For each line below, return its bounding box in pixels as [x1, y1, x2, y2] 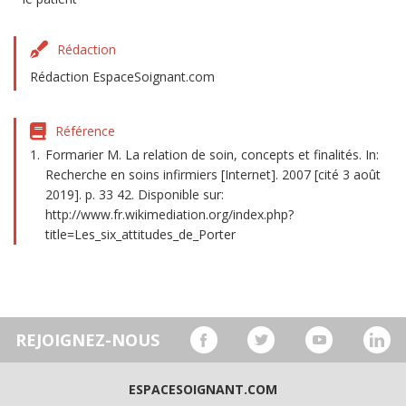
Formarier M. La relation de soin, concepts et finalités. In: [45, 146, 379, 163]
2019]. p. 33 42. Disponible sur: [45, 186, 224, 203]
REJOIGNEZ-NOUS [14, 328, 159, 351]
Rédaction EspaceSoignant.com [30, 68, 215, 85]
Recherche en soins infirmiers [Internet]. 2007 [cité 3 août [45, 166, 381, 183]
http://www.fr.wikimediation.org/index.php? [45, 206, 294, 223]
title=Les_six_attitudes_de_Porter [45, 226, 236, 243]
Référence [55, 122, 115, 140]
